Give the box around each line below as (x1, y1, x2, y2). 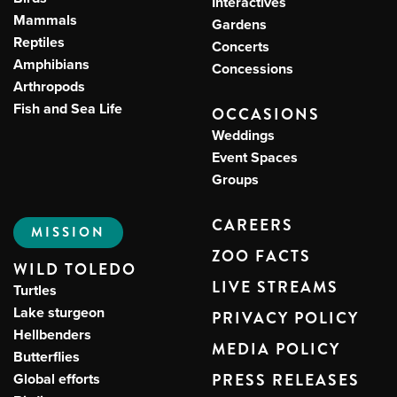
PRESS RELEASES (212, 370, 360, 392)
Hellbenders (13, 324, 91, 345)
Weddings (212, 125, 275, 145)
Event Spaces (212, 147, 298, 167)
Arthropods (13, 76, 85, 97)
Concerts (212, 36, 269, 57)
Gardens (212, 14, 267, 35)
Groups (212, 169, 259, 190)
